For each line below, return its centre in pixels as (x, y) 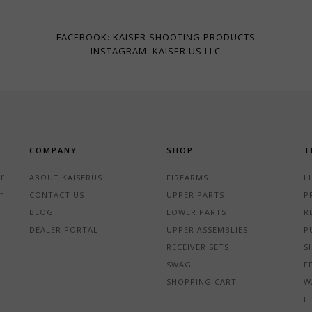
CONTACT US (56, 194)
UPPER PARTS (195, 194)
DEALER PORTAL (63, 229)
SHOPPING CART (201, 281)
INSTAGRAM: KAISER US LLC (156, 51)
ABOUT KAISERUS (65, 177)
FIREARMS (187, 177)
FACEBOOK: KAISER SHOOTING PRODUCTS (156, 37)
